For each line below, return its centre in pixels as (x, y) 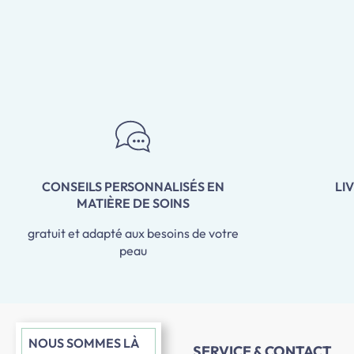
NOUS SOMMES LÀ (84, 343)
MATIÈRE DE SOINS (133, 203)
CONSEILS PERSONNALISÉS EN (133, 187)
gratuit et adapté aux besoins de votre (133, 233)
